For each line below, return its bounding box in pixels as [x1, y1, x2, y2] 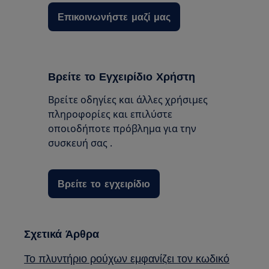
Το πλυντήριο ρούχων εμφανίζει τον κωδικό [24, 251, 230, 265]
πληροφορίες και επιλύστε [48, 107, 173, 121]
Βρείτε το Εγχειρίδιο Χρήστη [48, 69, 196, 83]
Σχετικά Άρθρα [24, 226, 100, 241]
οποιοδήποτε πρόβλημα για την [48, 122, 197, 136]
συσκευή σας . [48, 136, 113, 150]
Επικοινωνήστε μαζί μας [58, 10, 171, 23]
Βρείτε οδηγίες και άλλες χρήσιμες [48, 93, 208, 107]
